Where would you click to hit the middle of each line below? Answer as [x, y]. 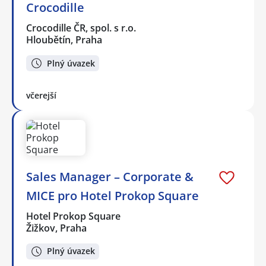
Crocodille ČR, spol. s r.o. [82, 28]
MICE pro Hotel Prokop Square [113, 196]
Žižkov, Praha [56, 228]
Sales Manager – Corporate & [110, 177]
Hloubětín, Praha [64, 40]
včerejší [41, 95]
